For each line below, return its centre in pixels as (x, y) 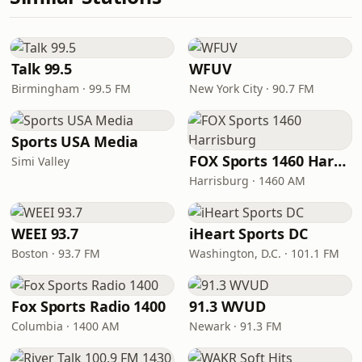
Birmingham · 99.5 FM (71, 88)
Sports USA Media (75, 141)
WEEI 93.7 (45, 234)
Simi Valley (40, 161)
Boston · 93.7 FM (56, 253)
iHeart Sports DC (248, 234)
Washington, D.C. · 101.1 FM (264, 253)
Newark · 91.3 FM (236, 326)
